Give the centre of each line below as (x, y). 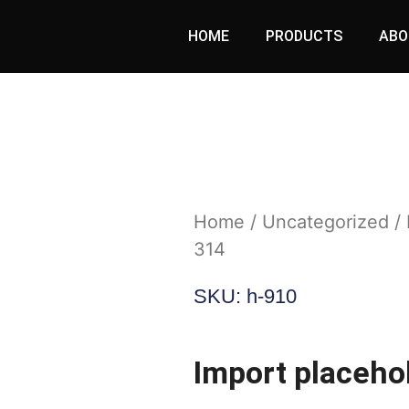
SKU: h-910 (245, 296)
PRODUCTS (304, 36)
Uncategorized (325, 221)
